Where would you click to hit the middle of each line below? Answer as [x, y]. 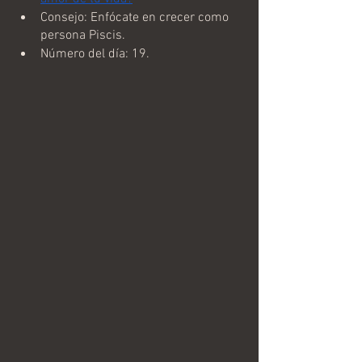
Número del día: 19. [95, 54]
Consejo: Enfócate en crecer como [136, 17]
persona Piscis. [83, 35]
